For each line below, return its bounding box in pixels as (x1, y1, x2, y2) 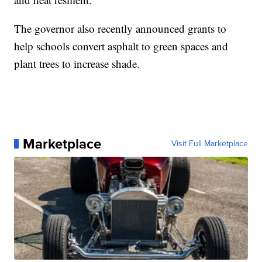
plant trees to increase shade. (14, 56, 140, 71)
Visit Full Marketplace (171, 137, 248, 150)
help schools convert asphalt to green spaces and (14, 38, 229, 53)
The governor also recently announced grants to (14, 20, 227, 36)
